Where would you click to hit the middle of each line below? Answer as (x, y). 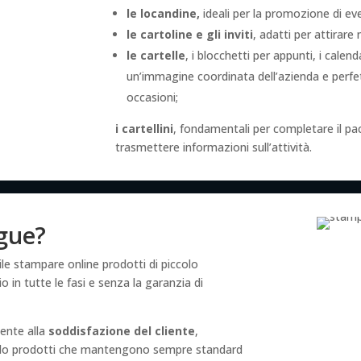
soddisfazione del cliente (122, 330)
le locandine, (163, 13)
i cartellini (144, 128)
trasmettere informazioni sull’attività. (213, 147)
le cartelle (156, 55)
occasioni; (152, 97)
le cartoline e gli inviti (189, 34)
